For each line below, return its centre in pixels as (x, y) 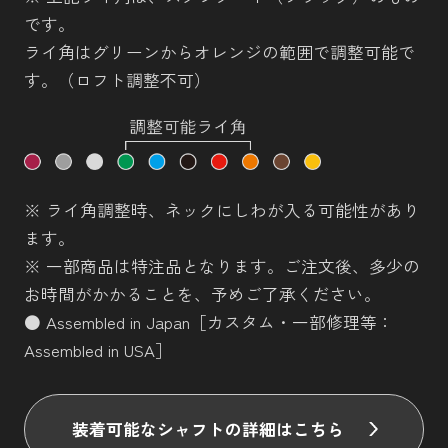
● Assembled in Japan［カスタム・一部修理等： (208, 321)
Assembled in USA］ (97, 349)
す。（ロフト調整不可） (117, 79)
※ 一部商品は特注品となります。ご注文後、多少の (221, 265)
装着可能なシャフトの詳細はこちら (208, 429)
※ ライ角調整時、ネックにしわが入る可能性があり (221, 209)
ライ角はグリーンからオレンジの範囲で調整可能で (219, 51)
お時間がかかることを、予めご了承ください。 (202, 293)
